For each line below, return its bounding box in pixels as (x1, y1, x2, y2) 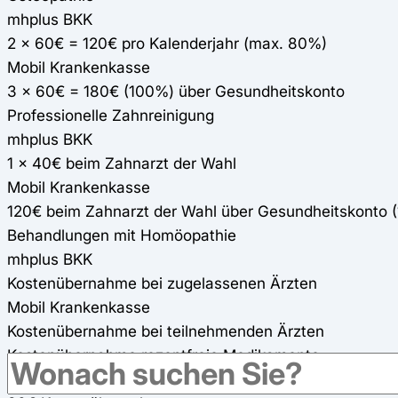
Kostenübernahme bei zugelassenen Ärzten (7, 273, 317, 292)
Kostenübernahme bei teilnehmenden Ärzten (7, 321, 324, 340)
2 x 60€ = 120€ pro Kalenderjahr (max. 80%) (7, 33, 327, 52)
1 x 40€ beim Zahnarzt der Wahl (7, 153, 236, 172)
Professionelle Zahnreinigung (7, 105, 214, 124)
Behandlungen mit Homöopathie (7, 225, 236, 244)
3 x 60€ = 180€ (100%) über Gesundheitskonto (7, 81, 345, 100)
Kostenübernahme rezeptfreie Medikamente (7, 345, 320, 364)
